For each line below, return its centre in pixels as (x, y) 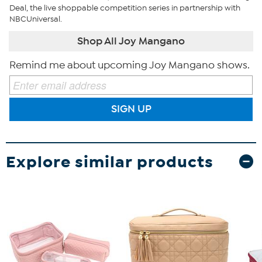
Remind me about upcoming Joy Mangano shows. (130, 65)
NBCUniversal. (36, 19)
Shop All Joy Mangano (131, 41)
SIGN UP (131, 109)
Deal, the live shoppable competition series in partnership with (125, 8)
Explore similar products (110, 161)
